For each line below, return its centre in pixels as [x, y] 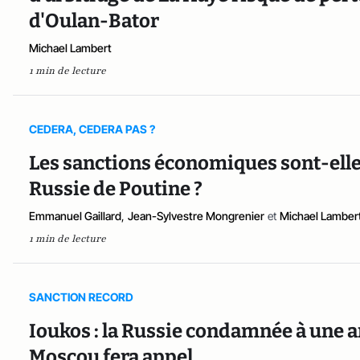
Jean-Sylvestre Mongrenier [196, 216]
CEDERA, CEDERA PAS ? [92, 129]
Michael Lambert [70, 48]
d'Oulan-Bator [94, 21]
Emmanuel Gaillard [75, 216]
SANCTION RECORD [81, 297]
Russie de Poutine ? [116, 189]
